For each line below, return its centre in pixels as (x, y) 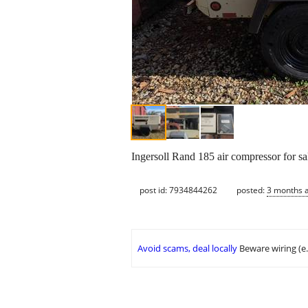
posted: (252, 190)
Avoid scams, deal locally (187, 249)
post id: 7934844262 (178, 190)
